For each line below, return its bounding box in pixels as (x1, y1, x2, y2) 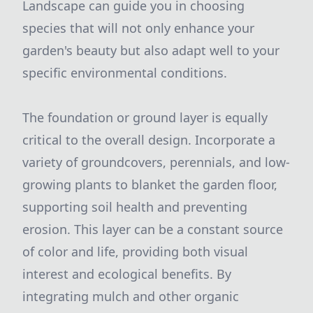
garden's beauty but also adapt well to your (22, 42, 279, 59)
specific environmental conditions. (22, 64, 227, 81)
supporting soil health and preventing (22, 198, 247, 215)
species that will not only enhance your (22, 20, 254, 36)
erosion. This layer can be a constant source (22, 221, 283, 238)
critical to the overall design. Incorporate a (22, 131, 275, 148)
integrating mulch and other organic (22, 288, 239, 305)
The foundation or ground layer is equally (22, 109, 268, 126)
